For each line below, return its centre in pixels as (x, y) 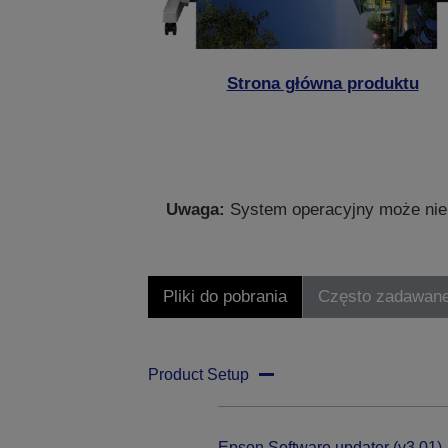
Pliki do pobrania (224, 297)
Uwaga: (196, 210)
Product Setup (198, 375)
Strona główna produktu (322, 84)
